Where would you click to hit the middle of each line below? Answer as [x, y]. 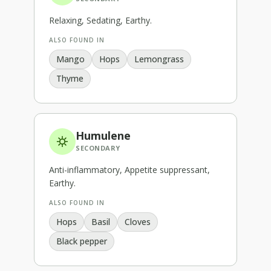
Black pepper [82, 241]
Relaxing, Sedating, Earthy [100, 20]
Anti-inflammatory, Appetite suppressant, [129, 169]
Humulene [103, 135]
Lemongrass [159, 59]
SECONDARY [98, 148]
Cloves [138, 221]
